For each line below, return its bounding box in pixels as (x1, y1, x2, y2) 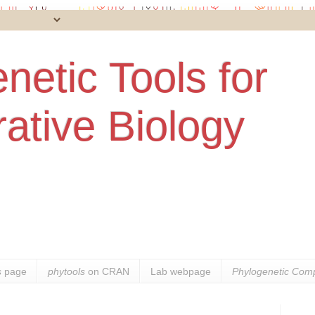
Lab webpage (150, 265, 212, 277)
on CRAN (85, 265, 130, 277)
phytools (48, 265, 86, 277)
